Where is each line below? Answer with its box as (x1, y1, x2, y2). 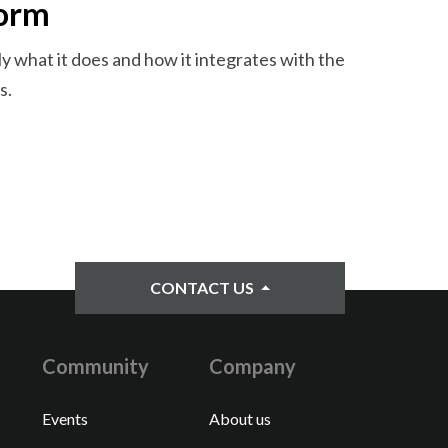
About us (208, 409, 271, 428)
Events (41, 409, 88, 428)
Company (208, 354, 296, 378)
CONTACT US (149, 278, 257, 297)
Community (41, 354, 149, 378)
